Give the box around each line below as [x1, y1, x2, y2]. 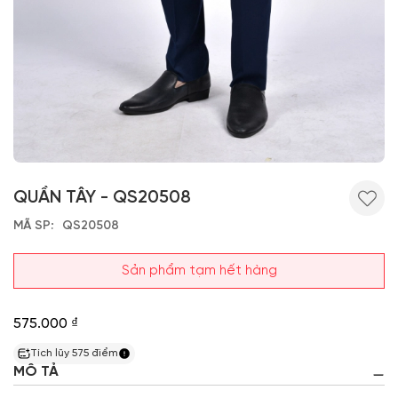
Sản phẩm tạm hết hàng [121, 263, 277, 278]
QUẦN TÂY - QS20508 [13, 188, 191, 208]
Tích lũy [30, 347, 72, 360]
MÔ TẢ [13, 364, 59, 380]
